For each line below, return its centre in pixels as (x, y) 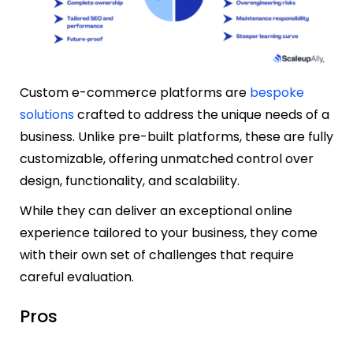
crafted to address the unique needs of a (202, 114)
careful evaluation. (80, 277)
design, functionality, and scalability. (130, 180)
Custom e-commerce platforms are (135, 92)
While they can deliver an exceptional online (156, 210)
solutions (47, 114)
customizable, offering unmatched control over (167, 158)
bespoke (277, 92)
